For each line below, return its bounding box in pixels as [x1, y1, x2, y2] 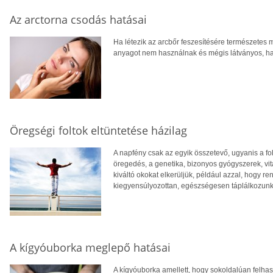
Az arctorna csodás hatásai [10, 12, 147, 27]
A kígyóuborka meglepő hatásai [10, 239, 171, 255]
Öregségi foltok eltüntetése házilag [10, 122, 187, 138]
